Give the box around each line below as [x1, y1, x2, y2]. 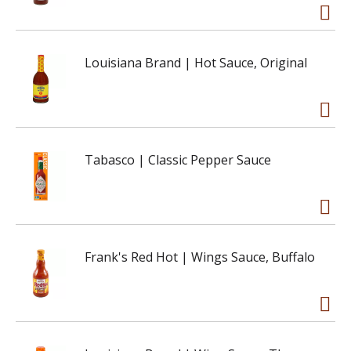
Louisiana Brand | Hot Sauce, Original [85, 54, 307, 71]
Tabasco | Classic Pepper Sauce [85, 151, 271, 168]
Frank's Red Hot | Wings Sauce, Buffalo [85, 248, 315, 266]
